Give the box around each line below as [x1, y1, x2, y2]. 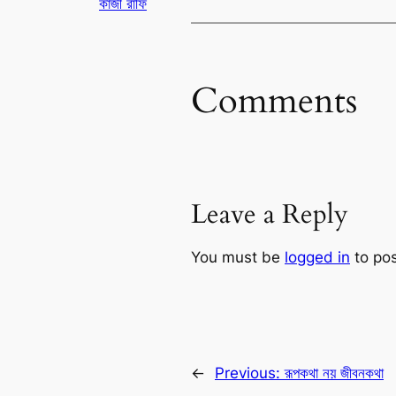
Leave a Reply [191, 197, 348, 233]
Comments [191, 77, 357, 126]
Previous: [215, 363, 285, 382]
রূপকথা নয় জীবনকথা [285, 363, 384, 382]
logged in [285, 248, 350, 267]
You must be [191, 248, 285, 267]
